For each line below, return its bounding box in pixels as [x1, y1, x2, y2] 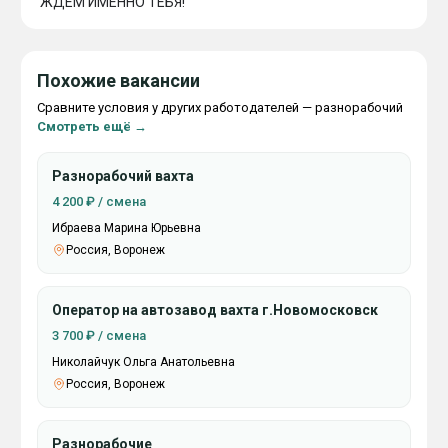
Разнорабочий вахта [52, 168, 194, 184]
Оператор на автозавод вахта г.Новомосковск [52, 302, 378, 318]
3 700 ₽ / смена [52, 328, 146, 343]
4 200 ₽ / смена [52, 194, 146, 209]
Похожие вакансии [37, 70, 200, 91]
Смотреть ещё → [37, 119, 147, 134]
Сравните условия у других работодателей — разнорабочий [37, 100, 403, 115]
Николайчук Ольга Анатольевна [52, 355, 235, 369]
